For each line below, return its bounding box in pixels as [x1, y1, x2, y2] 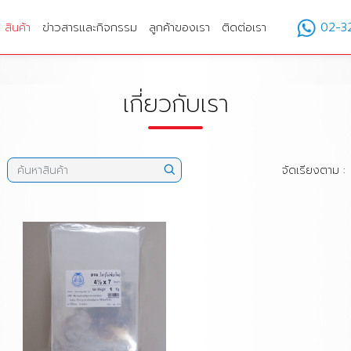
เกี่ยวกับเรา [122, 86, 229, 122]
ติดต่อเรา [222, 19, 267, 36]
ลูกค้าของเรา [149, 19, 211, 36]
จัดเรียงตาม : [282, 161, 346, 179]
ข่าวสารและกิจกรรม [42, 19, 138, 36]
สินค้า [5, 19, 31, 36]
